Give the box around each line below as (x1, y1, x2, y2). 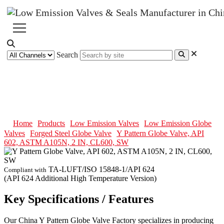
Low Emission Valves (70, 118, 139, 127)
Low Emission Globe (144, 118, 212, 127)
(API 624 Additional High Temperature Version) (4, 173, 156, 182)
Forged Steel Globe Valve (30, 128, 112, 137)
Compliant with (4, 165, 46, 173)
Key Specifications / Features (4, 192, 153, 206)
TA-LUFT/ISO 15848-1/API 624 (48, 164, 154, 173)
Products (37, 118, 65, 127)
